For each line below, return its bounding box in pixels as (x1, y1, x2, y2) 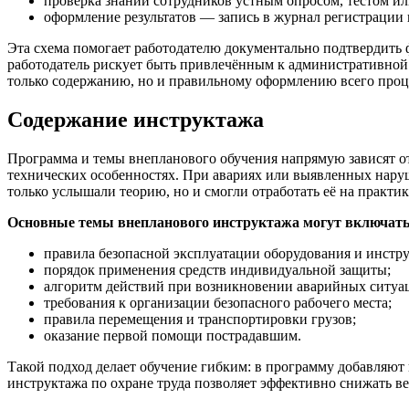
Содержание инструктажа (7, 107, 264, 131)
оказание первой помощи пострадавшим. (44, 327, 301, 343)
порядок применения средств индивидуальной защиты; (44, 261, 391, 278)
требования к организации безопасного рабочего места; (44, 294, 392, 310)
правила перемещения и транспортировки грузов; (44, 310, 356, 327)
